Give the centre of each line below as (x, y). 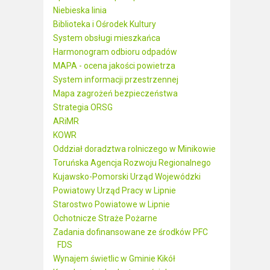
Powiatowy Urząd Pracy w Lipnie (115, 190)
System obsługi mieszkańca (107, 38)
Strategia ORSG (83, 107)
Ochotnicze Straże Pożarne (105, 218)
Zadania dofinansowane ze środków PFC (130, 232)
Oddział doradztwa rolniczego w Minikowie (134, 149)
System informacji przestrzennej (116, 80)
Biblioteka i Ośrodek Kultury (105, 24)
